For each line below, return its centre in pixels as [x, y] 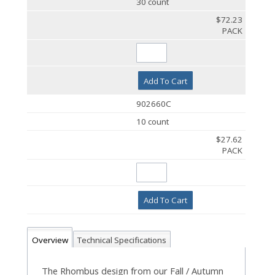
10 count [153, 121]
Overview [50, 240]
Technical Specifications [122, 240]
